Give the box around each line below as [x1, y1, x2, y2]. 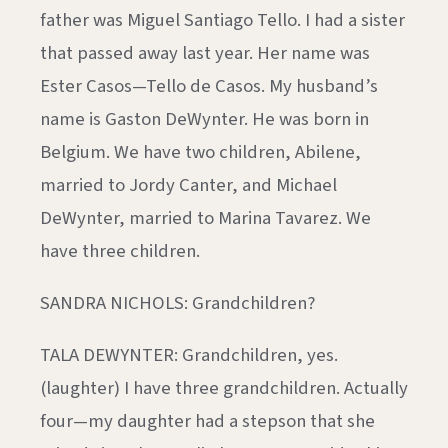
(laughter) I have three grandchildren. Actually [40, 374, 408, 401]
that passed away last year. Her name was [40, 40, 370, 67]
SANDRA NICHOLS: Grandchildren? [40, 289, 315, 316]
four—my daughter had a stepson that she [40, 407, 375, 434]
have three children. [40, 238, 200, 265]
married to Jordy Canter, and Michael [40, 172, 337, 199]
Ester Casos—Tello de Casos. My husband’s [40, 73, 378, 100]
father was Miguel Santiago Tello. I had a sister [40, 7, 405, 34]
